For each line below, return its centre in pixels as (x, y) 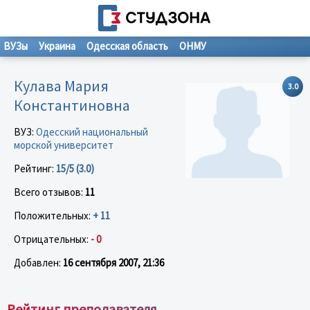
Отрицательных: (52, 239)
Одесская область (127, 46)
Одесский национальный (92, 131)
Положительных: (53, 215)
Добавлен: (38, 262)
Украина (57, 46)
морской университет (64, 145)
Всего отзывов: (49, 192)
